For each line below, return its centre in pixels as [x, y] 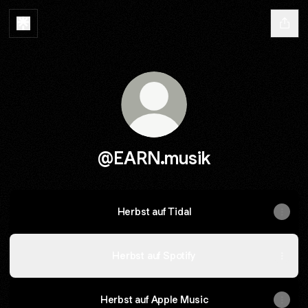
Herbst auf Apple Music [154, 299]
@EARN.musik [154, 158]
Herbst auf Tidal [154, 211]
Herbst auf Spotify [154, 255]
